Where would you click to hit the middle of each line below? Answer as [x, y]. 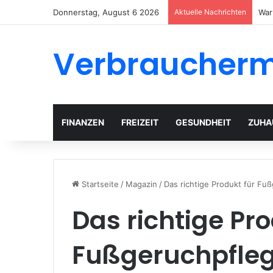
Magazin [141, 184]
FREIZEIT [140, 122]
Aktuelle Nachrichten [210, 12]
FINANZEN [83, 122]
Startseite [99, 184]
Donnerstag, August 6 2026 [106, 12]
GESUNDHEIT [203, 122]
